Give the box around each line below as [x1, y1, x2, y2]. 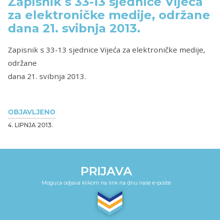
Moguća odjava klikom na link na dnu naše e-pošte [41, 179, 171, 186]
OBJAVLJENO [8, 108, 55, 116]
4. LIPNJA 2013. [8, 121, 53, 129]
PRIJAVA [80, 164, 132, 178]
